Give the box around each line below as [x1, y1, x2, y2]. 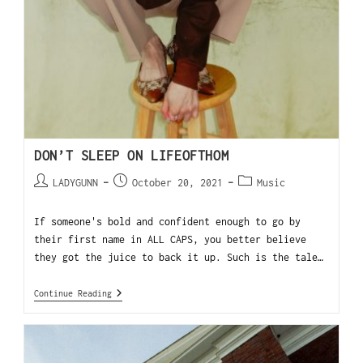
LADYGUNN [53, 176, 99, 189]
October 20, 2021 [132, 176, 224, 189]
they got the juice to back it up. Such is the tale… [34, 250, 324, 263]
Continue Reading [34, 288, 113, 298]
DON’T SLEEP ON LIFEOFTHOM [34, 147, 229, 163]
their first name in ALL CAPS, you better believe [34, 233, 307, 246]
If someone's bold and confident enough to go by [34, 215, 301, 228]
